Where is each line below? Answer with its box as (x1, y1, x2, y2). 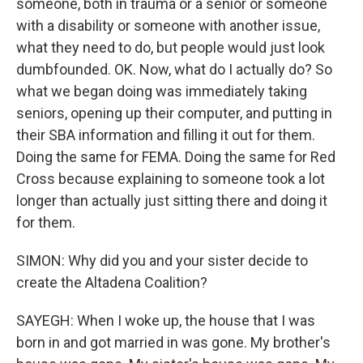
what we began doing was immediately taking (16, 83, 307, 100)
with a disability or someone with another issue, (16, 17, 320, 34)
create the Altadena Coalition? (16, 274, 207, 291)
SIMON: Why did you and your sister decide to (16, 252, 308, 269)
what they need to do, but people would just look (16, 39, 325, 56)
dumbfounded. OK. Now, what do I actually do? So (16, 61, 332, 78)
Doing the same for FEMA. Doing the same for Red (16, 148, 335, 165)
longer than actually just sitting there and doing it (16, 192, 327, 209)
